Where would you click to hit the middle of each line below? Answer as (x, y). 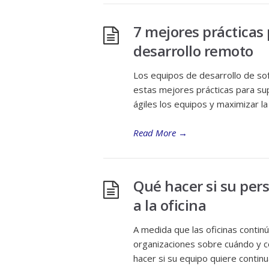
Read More (155, 133)
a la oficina (170, 205)
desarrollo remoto (193, 51)
